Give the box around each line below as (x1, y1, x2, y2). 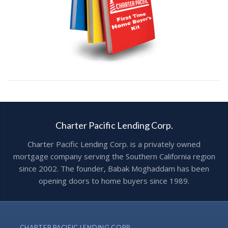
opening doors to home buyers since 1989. (39, 175, 189, 186)
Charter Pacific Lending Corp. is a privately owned (27, 138, 201, 149)
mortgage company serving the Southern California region (13, 151, 215, 161)
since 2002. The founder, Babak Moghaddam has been (19, 163, 209, 174)
